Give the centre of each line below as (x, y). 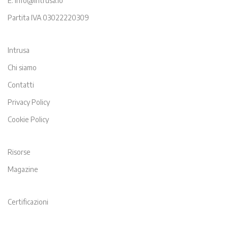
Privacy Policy (29, 102)
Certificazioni (28, 202)
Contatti (21, 85)
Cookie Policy (28, 119)
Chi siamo (22, 67)
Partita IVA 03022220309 (48, 18)
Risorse (19, 152)
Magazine (23, 169)
